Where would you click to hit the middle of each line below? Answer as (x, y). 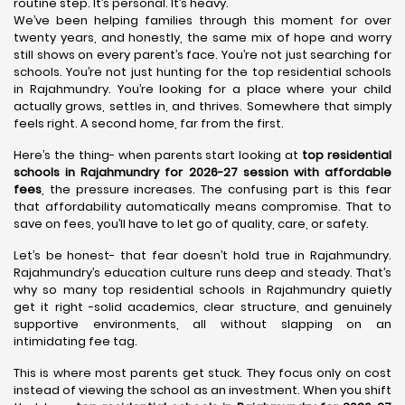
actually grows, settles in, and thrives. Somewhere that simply (202, 106)
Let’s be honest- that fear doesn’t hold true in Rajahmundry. (202, 255)
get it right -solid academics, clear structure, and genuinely (202, 307)
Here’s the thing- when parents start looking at (158, 155)
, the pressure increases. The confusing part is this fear (217, 189)
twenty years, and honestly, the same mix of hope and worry (202, 38)
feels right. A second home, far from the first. (149, 123)
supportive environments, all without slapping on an (202, 324)
